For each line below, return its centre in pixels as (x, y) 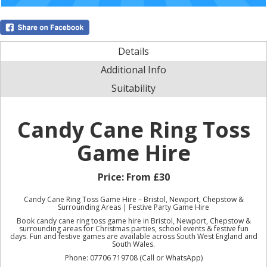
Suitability (133, 88)
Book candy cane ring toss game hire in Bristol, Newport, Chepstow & (133, 221)
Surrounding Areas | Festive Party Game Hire (133, 207)
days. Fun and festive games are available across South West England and (133, 236)
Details (133, 51)
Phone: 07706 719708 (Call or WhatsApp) (133, 257)
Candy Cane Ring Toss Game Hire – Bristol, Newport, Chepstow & (133, 199)
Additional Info (133, 69)
